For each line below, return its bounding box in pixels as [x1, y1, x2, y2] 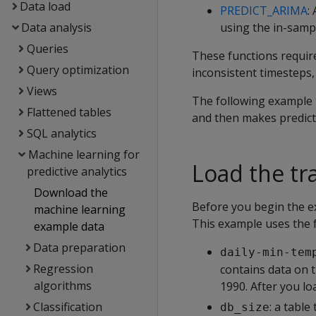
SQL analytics [26, 126, 97, 141]
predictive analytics [27, 164, 128, 179]
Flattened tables [26, 104, 111, 120]
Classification [33, 299, 103, 315]
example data [33, 219, 104, 234]
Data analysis [20, 20, 92, 35]
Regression [33, 261, 94, 276]
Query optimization [26, 62, 129, 78]
